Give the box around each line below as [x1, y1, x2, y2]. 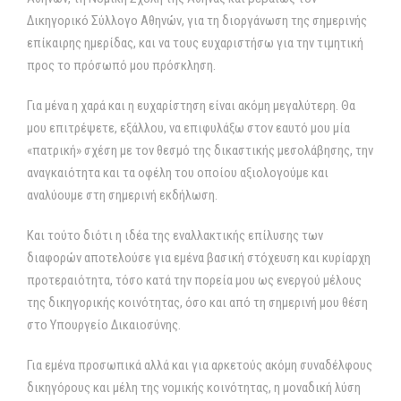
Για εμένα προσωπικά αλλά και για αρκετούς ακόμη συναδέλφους [27, 357, 372, 373]
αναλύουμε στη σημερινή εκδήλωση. [27, 187, 218, 203]
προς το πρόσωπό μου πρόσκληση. [27, 57, 216, 73]
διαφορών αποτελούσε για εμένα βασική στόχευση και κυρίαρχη [27, 250, 371, 266]
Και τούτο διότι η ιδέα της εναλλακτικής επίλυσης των [27, 227, 323, 243]
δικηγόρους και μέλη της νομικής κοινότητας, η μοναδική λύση [27, 380, 361, 396]
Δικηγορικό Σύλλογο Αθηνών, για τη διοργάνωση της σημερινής [27, 13, 367, 29]
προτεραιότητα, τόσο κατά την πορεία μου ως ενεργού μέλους [27, 272, 362, 288]
